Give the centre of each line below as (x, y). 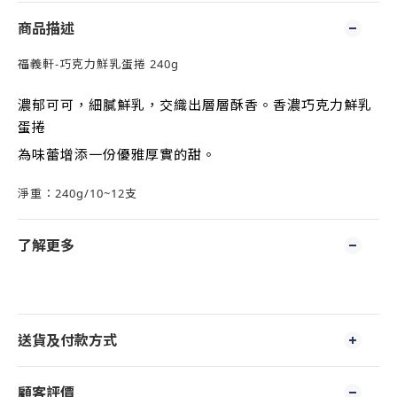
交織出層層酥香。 (216, 104)
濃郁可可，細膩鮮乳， (89, 104)
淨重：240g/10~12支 (78, 193)
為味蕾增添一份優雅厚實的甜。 (117, 153)
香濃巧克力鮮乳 (323, 104)
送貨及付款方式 (67, 340)
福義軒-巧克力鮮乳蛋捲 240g (98, 64)
